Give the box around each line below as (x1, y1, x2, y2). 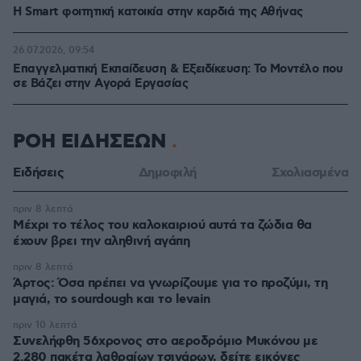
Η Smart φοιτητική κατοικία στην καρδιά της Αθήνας (13, 4, 303, 20)
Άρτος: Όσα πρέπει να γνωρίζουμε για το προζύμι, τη (13, 275, 327, 292)
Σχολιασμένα (271, 164, 348, 181)
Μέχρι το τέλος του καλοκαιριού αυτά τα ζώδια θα (13, 217, 312, 234)
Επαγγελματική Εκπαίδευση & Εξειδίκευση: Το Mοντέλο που (13, 61, 342, 77)
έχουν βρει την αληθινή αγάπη (13, 233, 189, 250)
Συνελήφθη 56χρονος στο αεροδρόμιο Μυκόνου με (13, 333, 317, 350)
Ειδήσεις (13, 164, 64, 181)
